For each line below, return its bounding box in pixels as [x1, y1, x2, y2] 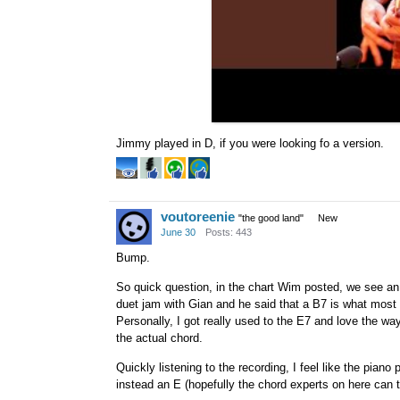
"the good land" [238, 212, 304, 224]
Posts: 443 [205, 227, 252, 238]
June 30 [161, 227, 196, 238]
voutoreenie [161, 209, 235, 225]
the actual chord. [116, 331, 203, 345]
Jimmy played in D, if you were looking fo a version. [116, 136, 384, 150]
